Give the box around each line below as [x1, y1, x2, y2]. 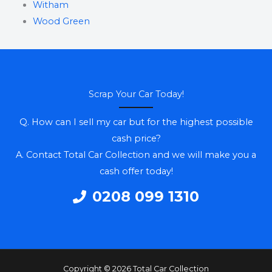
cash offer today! [99, 165, 173, 177]
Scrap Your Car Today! [88, 88, 184, 100]
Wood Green [32, 16, 90, 27]
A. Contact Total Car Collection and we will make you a [16, 149, 256, 160]
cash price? [111, 132, 161, 144]
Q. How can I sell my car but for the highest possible [19, 116, 253, 127]
